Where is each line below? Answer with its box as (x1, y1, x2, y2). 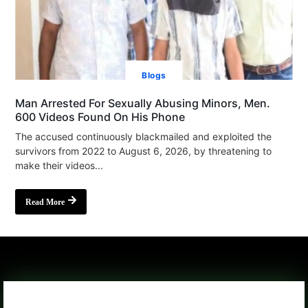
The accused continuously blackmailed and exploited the (15, 131, 272, 143)
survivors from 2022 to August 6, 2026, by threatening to (15, 145, 272, 157)
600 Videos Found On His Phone (15, 110, 186, 124)
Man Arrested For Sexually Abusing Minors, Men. (15, 96, 271, 111)
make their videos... (15, 159, 104, 172)
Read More (25, 197, 65, 208)
